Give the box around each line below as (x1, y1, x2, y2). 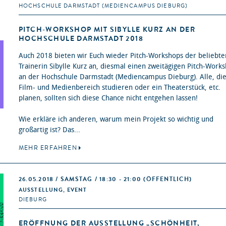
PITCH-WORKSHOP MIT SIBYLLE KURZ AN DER (19, 25, 196, 35)
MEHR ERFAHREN (19, 144, 77, 152)
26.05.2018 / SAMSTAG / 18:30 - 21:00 (19, 175, 144, 184)
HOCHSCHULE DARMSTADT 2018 (19, 34, 143, 44)
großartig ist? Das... (19, 126, 80, 135)
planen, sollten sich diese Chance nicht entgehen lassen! (19, 94, 198, 103)
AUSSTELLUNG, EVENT (19, 186, 87, 194)
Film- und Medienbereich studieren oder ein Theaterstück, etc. (19, 83, 220, 92)
